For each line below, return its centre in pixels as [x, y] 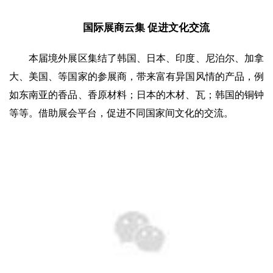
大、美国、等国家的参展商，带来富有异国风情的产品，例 [136, 77]
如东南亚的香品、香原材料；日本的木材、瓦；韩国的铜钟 [136, 95]
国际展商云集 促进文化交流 [146, 28]
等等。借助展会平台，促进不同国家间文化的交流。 [121, 113]
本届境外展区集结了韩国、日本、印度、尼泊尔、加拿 [147, 58]
